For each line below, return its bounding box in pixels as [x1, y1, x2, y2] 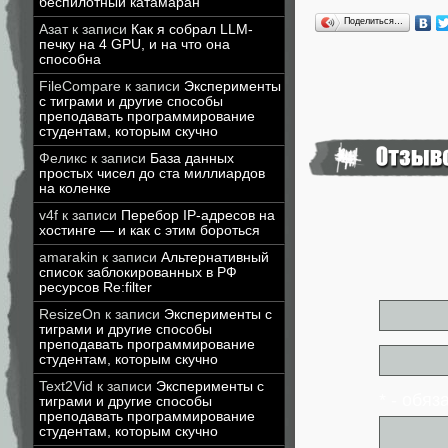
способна [39, 52, 101, 67]
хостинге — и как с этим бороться [39, 223, 260, 238]
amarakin [39, 250, 98, 265]
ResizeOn [39, 307, 101, 322]
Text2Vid [39, 379, 93, 394]
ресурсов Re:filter [39, 280, 152, 295]
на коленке [39, 181, 111, 196]
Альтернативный [161, 250, 269, 265]
